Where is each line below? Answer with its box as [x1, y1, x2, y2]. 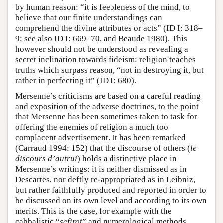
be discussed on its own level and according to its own [15, 196, 207, 206]
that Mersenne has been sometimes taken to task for [15, 112, 197, 122]
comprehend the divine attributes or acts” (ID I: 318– [15, 23, 203, 33]
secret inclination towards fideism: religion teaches [15, 55, 196, 65]
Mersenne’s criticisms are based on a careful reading [15, 91, 201, 101]
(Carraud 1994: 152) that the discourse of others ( [15, 143, 190, 153]
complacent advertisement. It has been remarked [15, 133, 186, 143]
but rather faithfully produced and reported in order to [15, 185, 206, 195]
